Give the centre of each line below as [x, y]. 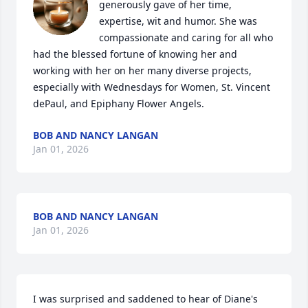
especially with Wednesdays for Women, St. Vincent [152, 87]
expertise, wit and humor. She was [178, 21]
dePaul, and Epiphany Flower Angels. [119, 103]
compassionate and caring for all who [186, 37]
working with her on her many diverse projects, [142, 70]
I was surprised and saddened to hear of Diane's [145, 299]
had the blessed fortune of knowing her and [135, 54]
